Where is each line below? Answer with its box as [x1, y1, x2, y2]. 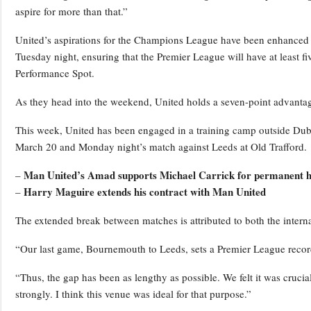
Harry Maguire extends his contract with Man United [24, 184, 266, 200]
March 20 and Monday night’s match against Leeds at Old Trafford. [15, 140, 307, 154]
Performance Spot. [15, 66, 94, 81]
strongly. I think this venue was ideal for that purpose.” [15, 287, 251, 301]
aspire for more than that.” [15, 4, 128, 19]
